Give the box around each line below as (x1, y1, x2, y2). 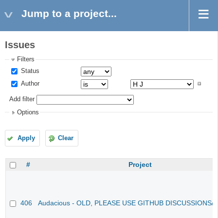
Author (19, 80, 40, 87)
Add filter (9, 96, 35, 103)
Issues (5, 39, 35, 51)
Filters (17, 56, 35, 63)
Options (17, 109, 39, 116)
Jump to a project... (21, 8, 117, 19)
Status (19, 67, 40, 74)
